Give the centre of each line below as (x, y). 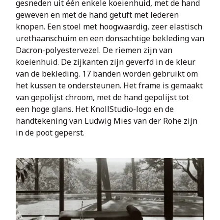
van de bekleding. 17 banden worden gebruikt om (107, 74)
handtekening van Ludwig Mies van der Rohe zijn (107, 121)
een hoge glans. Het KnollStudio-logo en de (95, 109)
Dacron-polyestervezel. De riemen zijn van (94, 50)
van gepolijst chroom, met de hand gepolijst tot (102, 97)
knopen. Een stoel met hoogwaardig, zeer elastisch (109, 27)
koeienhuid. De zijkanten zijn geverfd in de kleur (106, 62)
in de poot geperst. (50, 133)
